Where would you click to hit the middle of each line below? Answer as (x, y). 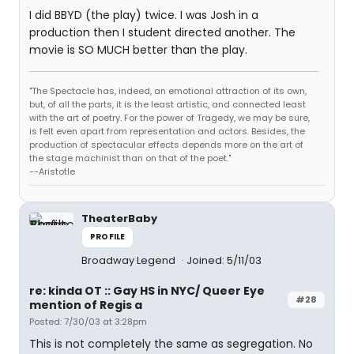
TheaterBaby (119, 218)
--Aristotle (52, 171)
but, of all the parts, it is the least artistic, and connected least (168, 104)
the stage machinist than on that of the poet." (130, 158)
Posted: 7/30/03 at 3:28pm (88, 322)
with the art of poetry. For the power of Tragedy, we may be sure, (169, 118)
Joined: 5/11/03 (224, 260)
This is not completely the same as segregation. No (171, 344)
